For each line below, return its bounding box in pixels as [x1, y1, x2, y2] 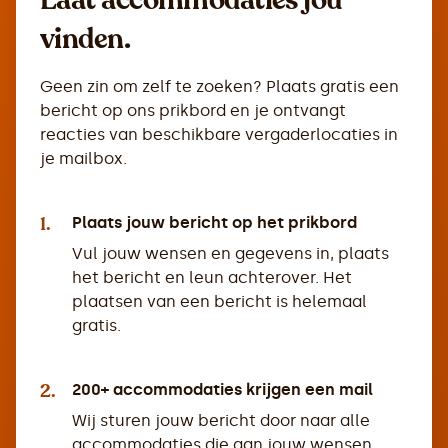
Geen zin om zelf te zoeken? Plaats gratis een [40, 77, 399, 96]
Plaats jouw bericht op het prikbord [72, 213, 357, 232]
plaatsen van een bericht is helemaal [72, 292, 367, 311]
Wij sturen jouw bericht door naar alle [72, 411, 370, 430]
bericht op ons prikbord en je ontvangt [40, 101, 346, 120]
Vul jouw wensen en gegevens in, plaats [72, 244, 389, 263]
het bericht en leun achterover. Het [72, 268, 352, 287]
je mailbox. [40, 149, 127, 168]
